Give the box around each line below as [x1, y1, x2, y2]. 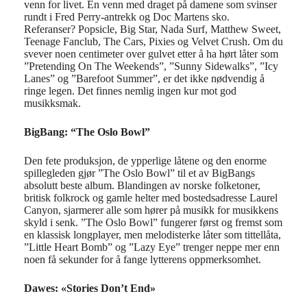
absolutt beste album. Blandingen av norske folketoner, [24, 180, 260, 191]
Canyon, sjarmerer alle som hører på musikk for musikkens [24, 204, 278, 216]
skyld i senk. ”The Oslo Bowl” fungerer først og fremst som [24, 217, 282, 228]
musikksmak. [24, 97, 81, 109]
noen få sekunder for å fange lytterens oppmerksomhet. [24, 254, 261, 265]
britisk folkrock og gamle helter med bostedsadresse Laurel [24, 192, 278, 204]
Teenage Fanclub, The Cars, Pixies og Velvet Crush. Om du [24, 36, 283, 47]
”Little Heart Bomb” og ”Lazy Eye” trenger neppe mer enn [24, 241, 280, 253]
